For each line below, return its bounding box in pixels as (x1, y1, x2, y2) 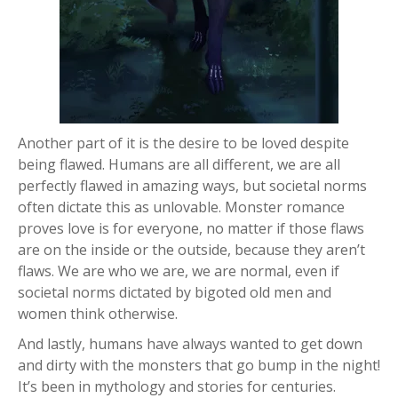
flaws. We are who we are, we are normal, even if (18, 260, 339, 281)
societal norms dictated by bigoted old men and (18, 282, 331, 302)
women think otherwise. (18, 303, 178, 323)
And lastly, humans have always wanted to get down (18, 333, 362, 354)
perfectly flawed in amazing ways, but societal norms (18, 175, 367, 195)
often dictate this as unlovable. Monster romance (18, 196, 345, 217)
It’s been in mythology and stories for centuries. (18, 376, 336, 396)
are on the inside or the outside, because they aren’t (18, 239, 365, 259)
